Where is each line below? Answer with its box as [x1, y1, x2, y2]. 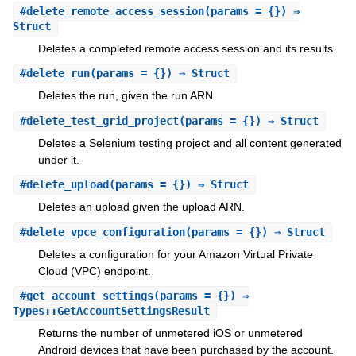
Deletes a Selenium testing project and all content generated [37, 136, 342, 149]
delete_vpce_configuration [25, 225, 185, 238]
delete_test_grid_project [25, 114, 179, 127]
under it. [37, 153, 79, 166]
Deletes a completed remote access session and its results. [37, 42, 336, 56]
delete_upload [25, 178, 109, 192]
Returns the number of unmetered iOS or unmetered [37, 327, 303, 340]
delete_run [25, 67, 90, 80]
